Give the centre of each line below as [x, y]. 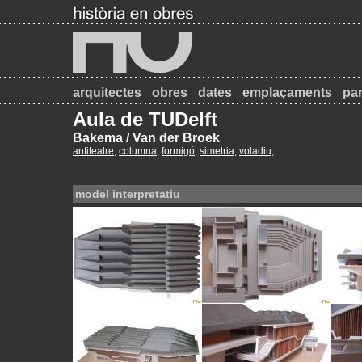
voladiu [255, 151]
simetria [217, 151]
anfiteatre [93, 151]
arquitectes [107, 93]
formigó [178, 151]
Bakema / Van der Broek [146, 138]
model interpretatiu [128, 194]
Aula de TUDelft [145, 119]
